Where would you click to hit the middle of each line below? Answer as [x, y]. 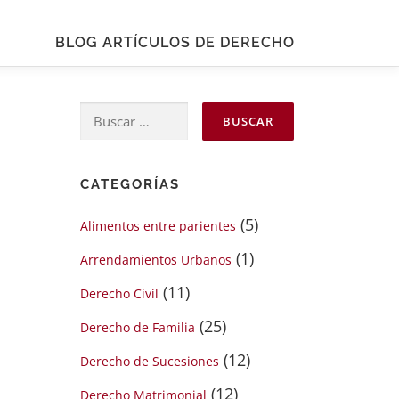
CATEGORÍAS [130, 184]
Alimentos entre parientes [158, 226]
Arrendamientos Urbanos [156, 260]
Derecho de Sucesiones [150, 361]
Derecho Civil [119, 293]
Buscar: [107, 115]
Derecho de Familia [138, 327]
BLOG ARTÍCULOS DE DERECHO [175, 42]
